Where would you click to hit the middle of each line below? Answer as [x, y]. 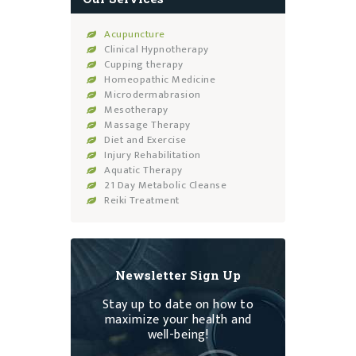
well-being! [178, 335]
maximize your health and [178, 319]
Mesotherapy [136, 110]
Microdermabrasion [153, 95]
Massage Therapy [147, 125]
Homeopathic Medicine [160, 80]
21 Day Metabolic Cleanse [166, 186]
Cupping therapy [144, 65]
